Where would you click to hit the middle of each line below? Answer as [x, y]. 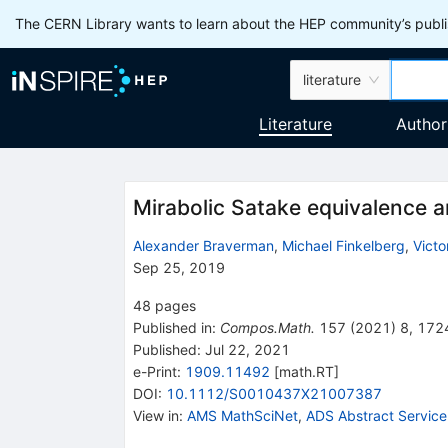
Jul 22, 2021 [245, 349]
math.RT [306, 371]
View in [155, 415]
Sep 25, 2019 [178, 267]
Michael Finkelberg [343, 245]
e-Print [154, 371]
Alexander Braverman [203, 245]
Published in [172, 327]
